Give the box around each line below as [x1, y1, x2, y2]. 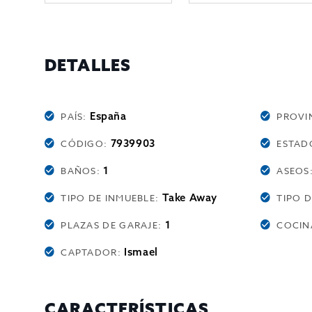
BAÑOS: [61, 164, 104, 177]
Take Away [162, 191, 218, 204]
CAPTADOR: [61, 246, 125, 258]
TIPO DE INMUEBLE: [61, 192, 162, 204]
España [90, 109, 127, 123]
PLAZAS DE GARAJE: [61, 219, 165, 231]
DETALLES [45, 55, 132, 75]
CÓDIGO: [61, 137, 111, 150]
